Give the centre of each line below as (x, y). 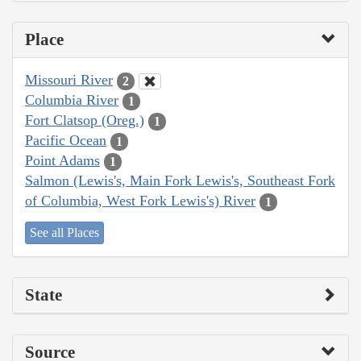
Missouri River (69, 80)
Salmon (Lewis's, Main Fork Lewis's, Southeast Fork (180, 181)
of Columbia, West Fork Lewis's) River (140, 201)
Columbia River (72, 100)
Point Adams (62, 161)
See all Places (64, 232)
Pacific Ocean (66, 141)
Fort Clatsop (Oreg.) (85, 120)
